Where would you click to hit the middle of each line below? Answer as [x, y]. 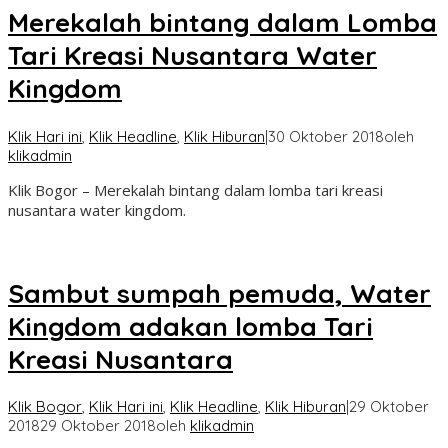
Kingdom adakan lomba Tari [190, 326]
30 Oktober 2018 [326, 136]
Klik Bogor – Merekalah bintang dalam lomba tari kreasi [195, 189]
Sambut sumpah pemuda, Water [219, 293]
